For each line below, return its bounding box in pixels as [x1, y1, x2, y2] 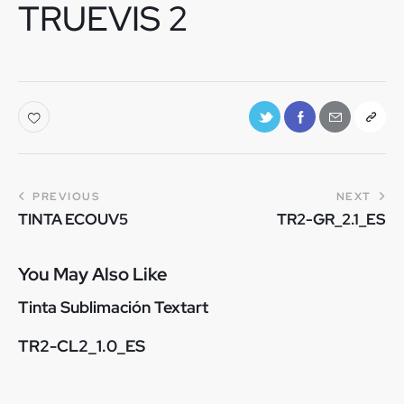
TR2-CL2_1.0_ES [18, 335, 145, 357]
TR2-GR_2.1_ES [277, 208, 386, 229]
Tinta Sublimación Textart [18, 297, 208, 318]
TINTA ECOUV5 [18, 208, 128, 229]
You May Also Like [18, 262, 168, 287]
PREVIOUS [32, 188, 99, 204]
